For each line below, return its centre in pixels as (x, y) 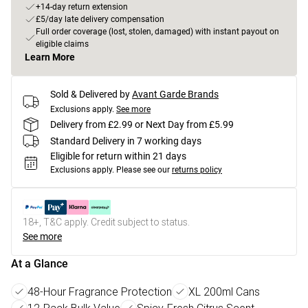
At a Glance (40, 264)
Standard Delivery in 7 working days (126, 141)
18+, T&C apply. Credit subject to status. (106, 222)
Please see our (143, 170)
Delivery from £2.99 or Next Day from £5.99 (142, 124)
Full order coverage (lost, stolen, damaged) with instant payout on (157, 32)
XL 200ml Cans (224, 291)
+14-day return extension (82, 7)
